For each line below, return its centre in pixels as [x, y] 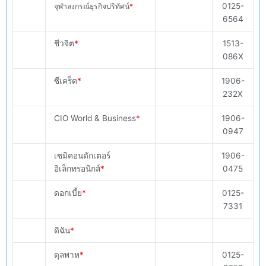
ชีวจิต [64, 44]
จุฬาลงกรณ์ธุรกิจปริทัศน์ [91, 7]
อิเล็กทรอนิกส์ [77, 169]
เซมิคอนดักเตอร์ [82, 156]
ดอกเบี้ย [68, 193]
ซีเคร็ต [65, 81]
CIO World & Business [95, 118]
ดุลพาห [66, 255]
